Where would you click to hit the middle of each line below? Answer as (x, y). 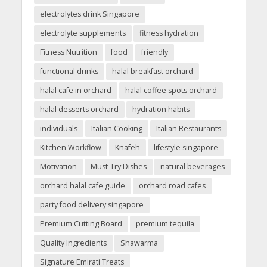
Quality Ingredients (73, 243)
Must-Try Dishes (118, 166)
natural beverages (192, 166)
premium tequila (165, 223)
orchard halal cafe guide (82, 185)
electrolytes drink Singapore (89, 14)
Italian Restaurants (188, 128)
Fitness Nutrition (68, 52)
